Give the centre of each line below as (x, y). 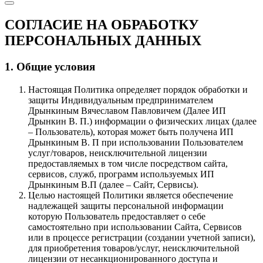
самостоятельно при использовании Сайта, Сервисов (135, 227)
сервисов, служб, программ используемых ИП (121, 174)
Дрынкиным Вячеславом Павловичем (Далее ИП (127, 110)
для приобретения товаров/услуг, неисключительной (134, 248)
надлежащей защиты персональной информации (126, 205)
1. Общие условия (50, 66)
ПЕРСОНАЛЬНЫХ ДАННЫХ (103, 41)
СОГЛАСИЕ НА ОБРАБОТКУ (102, 25)
